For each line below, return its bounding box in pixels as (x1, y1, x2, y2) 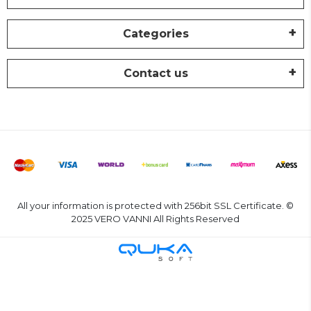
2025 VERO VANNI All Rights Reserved (72, 212, 239, 224)
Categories (122, 26, 189, 40)
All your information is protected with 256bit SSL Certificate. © (17, 199, 294, 211)
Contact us (123, 66, 188, 80)
